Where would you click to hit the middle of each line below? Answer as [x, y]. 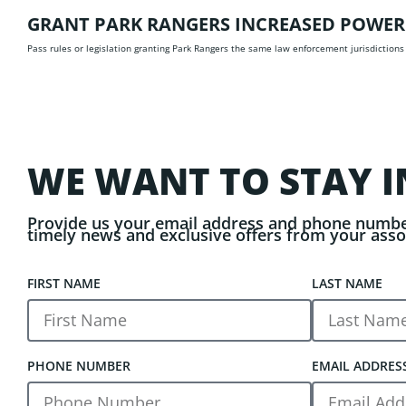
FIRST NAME [64, 283]
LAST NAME [347, 283]
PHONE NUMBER [79, 366]
